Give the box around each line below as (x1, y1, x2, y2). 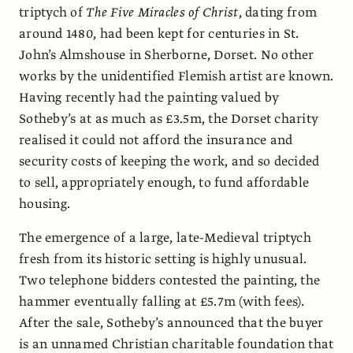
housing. (19, 195, 71, 214)
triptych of (19, 4, 87, 22)
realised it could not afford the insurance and (19, 132, 293, 150)
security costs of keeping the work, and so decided (19, 153, 320, 171)
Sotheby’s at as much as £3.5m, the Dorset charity (19, 110, 319, 128)
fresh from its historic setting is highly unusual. (19, 251, 307, 269)
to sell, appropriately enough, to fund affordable (19, 174, 310, 192)
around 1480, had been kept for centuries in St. (19, 25, 299, 43)
